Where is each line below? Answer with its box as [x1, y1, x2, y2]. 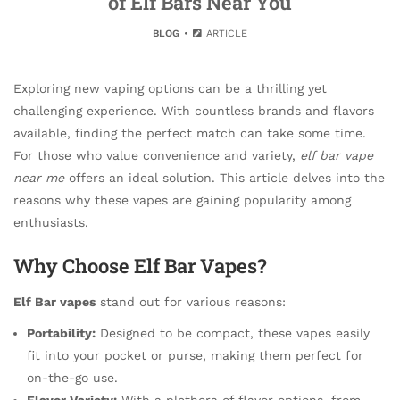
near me [13, 171, 64, 185]
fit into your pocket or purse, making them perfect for [27, 347, 363, 362]
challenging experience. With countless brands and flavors [13, 104, 374, 118]
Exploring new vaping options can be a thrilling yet [13, 81, 327, 96]
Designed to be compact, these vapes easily [96, 325, 370, 340]
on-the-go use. [27, 370, 118, 385]
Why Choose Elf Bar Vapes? [13, 252, 267, 279]
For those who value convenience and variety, [13, 148, 300, 162]
